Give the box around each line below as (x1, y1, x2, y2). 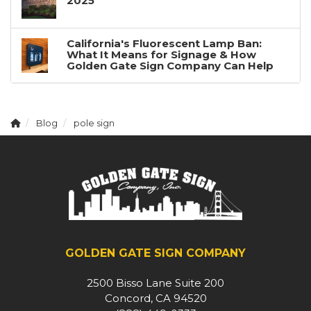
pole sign (74, 117, 115, 128)
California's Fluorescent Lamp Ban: (67, 36, 262, 50)
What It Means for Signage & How (67, 47, 256, 61)
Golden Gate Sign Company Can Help (67, 58, 274, 72)
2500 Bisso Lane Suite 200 (87, 276, 224, 290)
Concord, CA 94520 (104, 292, 207, 305)
